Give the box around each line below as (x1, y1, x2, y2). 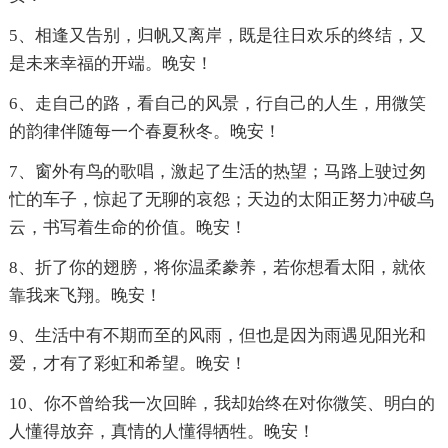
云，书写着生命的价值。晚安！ (8, 218, 247, 238)
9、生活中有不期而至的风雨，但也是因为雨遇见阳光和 (8, 326, 426, 346)
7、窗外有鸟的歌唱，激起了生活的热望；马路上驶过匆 (8, 162, 426, 182)
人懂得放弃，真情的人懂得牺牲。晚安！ (8, 422, 315, 442)
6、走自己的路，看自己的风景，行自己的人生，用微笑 (8, 94, 426, 114)
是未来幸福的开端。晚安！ (8, 54, 213, 74)
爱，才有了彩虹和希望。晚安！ (8, 354, 247, 374)
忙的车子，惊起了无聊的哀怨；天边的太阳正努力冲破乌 (8, 190, 434, 210)
